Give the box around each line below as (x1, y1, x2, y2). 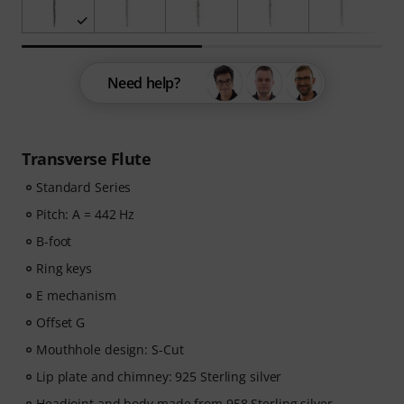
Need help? (106, 73, 180, 94)
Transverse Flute (22, 148, 151, 170)
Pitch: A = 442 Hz (36, 206, 135, 224)
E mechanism (36, 287, 116, 305)
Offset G (36, 314, 86, 332)
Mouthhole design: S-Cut (36, 341, 184, 359)
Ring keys (36, 260, 93, 278)
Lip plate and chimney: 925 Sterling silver (36, 368, 282, 386)
